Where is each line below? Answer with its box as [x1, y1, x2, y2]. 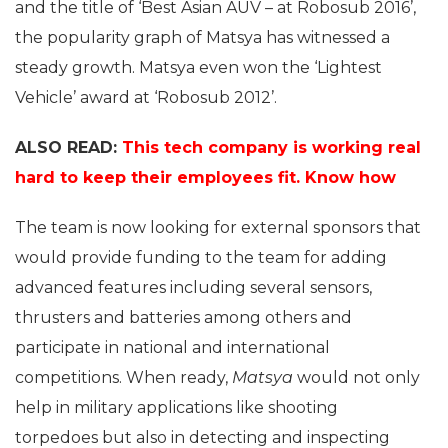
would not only [297, 367, 420, 387]
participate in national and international [15, 337, 330, 357]
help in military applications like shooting [15, 397, 338, 417]
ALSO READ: [15, 137, 122, 157]
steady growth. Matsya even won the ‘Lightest [15, 57, 382, 77]
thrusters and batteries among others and [15, 307, 352, 327]
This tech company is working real [122, 137, 421, 157]
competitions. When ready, [15, 367, 232, 387]
